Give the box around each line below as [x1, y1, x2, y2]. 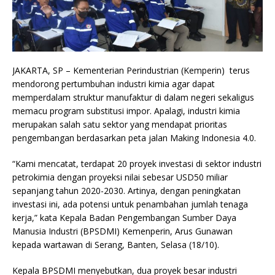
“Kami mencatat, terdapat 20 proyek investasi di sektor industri [12, 157, 261, 169]
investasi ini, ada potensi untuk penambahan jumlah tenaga [12, 198, 248, 210]
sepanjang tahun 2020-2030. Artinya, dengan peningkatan [12, 184, 241, 196]
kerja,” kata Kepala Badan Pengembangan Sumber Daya [12, 211, 236, 223]
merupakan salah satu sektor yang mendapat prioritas [12, 118, 227, 130]
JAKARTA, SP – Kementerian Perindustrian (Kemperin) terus [12, 64, 250, 76]
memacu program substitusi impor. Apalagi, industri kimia [12, 104, 240, 117]
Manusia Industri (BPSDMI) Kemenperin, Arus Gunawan [12, 225, 233, 237]
